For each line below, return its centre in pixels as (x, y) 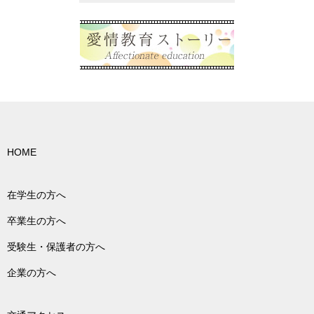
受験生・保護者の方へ (56, 247)
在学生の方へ (36, 195)
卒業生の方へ (36, 221)
